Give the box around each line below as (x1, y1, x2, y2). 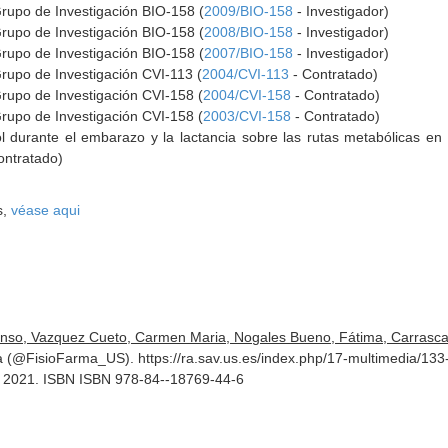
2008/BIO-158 (204, 24, 294, 40)
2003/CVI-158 (203, 108, 292, 124)
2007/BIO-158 (204, 45, 294, 61)
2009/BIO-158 (204, 3, 294, 19)
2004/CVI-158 (203, 87, 292, 103)
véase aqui (11, 202, 81, 218)
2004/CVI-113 (202, 66, 290, 82)
